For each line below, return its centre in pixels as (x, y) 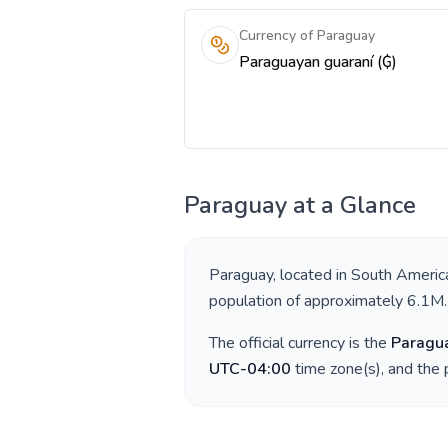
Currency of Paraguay (307, 35)
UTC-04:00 (250, 369)
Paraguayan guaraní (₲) (318, 62)
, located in (312, 275)
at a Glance (351, 205)
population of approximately (308, 301)
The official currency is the (300, 343)
